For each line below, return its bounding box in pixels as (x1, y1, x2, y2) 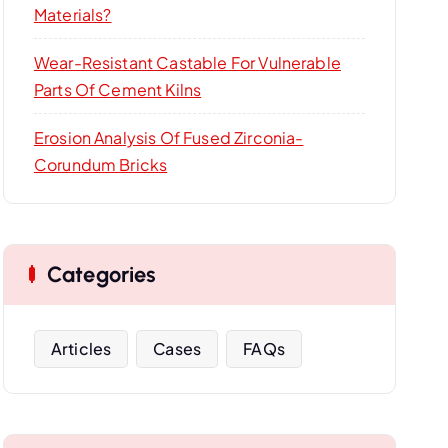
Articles (50, 338, 112, 359)
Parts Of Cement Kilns (33, 79, 202, 100)
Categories (46, 261, 157, 288)
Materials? (33, 4, 112, 25)
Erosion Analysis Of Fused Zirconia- (33, 127, 304, 148)
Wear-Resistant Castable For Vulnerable (33, 52, 341, 73)
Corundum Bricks (33, 154, 168, 175)
